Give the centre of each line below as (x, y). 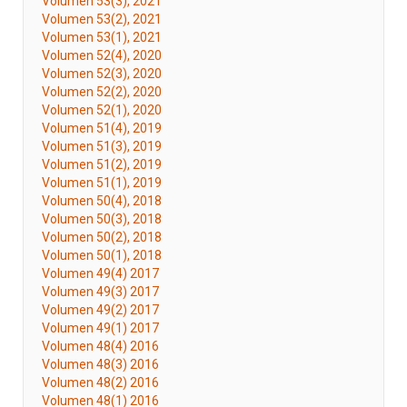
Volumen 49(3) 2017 (100, 292)
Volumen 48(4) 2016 (100, 346)
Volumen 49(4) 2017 (100, 273)
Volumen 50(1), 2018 (102, 255)
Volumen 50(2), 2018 (102, 237)
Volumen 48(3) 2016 (100, 364)
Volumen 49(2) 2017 (100, 310)
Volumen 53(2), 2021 (102, 19)
